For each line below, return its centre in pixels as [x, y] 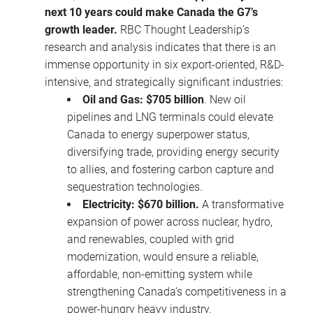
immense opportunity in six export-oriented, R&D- [165, 64]
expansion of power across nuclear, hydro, [170, 221]
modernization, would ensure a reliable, [163, 256]
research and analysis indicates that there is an [160, 47]
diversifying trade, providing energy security [173, 152]
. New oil [225, 99]
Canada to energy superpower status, [158, 134]
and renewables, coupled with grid [151, 239]
